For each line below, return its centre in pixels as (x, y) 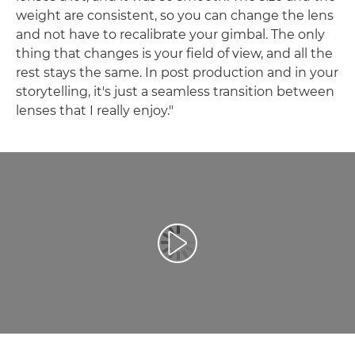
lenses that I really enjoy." (95, 110)
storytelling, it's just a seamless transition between (175, 91)
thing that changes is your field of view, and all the (174, 53)
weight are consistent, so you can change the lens (175, 15)
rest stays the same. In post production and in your (177, 72)
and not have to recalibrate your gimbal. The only (170, 34)
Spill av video (213, 250)
